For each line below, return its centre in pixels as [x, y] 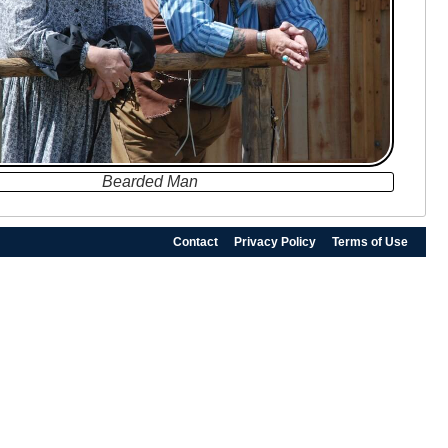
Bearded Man [150, 181]
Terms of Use [370, 241]
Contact [195, 241]
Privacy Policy [275, 241]
